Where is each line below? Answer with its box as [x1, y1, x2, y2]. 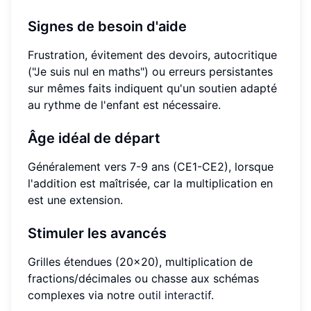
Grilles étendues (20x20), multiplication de [28, 254, 253, 269]
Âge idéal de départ [28, 129, 160, 146]
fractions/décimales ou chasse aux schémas [28, 271, 259, 285]
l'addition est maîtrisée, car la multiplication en [28, 176, 273, 190]
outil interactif [138, 287, 211, 302]
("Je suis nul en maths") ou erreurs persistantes [28, 64, 273, 78]
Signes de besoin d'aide [28, 17, 187, 35]
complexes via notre [28, 287, 138, 302]
